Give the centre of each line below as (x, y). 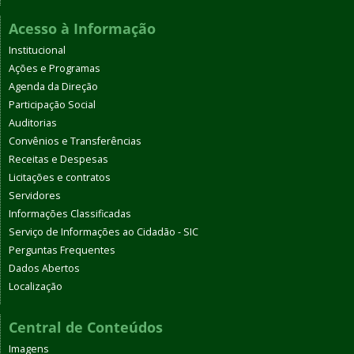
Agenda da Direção (53, 87)
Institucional (37, 51)
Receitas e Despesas (58, 160)
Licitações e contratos (60, 178)
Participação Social (52, 105)
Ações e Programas (55, 69)
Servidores (35, 196)
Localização (36, 287)
